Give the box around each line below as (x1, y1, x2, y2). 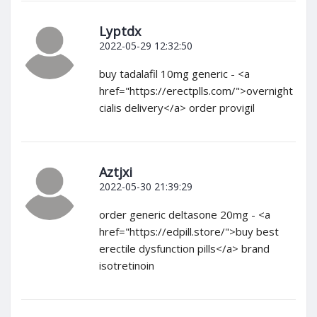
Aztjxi (99, 163, 132, 181)
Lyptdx (99, 23, 141, 40)
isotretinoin (99, 258, 154, 273)
